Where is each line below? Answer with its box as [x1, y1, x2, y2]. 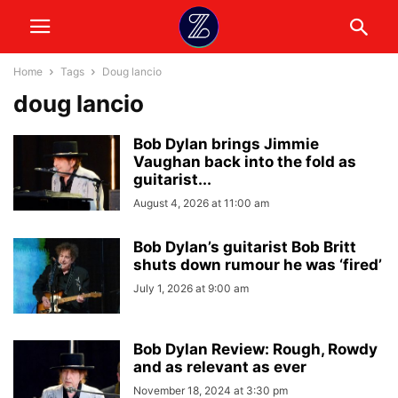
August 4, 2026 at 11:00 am [133, 196, 269, 210]
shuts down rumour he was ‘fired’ [133, 256, 382, 274]
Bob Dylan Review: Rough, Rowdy [133, 340, 378, 358]
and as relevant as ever [133, 358, 306, 376]
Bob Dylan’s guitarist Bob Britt [133, 238, 356, 256]
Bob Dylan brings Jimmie [133, 135, 319, 153]
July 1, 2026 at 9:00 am [133, 282, 249, 295]
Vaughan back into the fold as [133, 153, 356, 171]
